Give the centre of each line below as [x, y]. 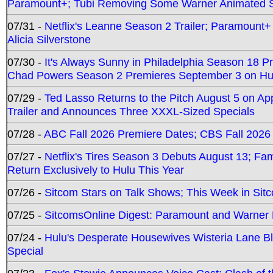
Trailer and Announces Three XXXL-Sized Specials [131, 111]
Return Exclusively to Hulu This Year [96, 169]
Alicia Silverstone [49, 39]
